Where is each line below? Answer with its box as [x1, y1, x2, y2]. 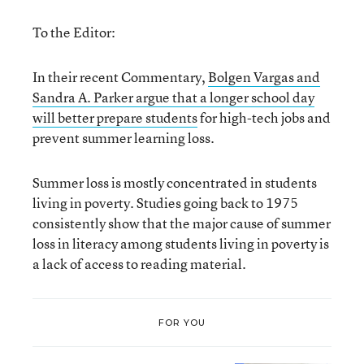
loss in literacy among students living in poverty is [32, 234, 329, 253]
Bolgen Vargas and [208, 67, 320, 86]
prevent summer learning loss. [32, 128, 214, 147]
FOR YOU [158, 316, 206, 328]
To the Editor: [32, 23, 115, 41]
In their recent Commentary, [32, 67, 208, 86]
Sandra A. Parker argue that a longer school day [32, 88, 314, 106]
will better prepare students [32, 108, 197, 127]
